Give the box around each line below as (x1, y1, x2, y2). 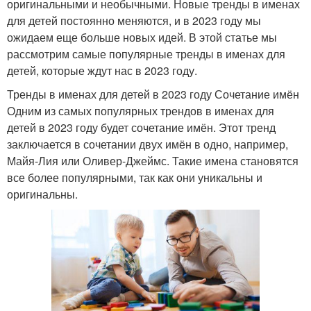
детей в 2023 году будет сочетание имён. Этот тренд (7, 119, 276, 135)
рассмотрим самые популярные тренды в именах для (7, 45, 285, 62)
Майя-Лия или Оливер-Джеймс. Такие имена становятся (7, 152, 299, 169)
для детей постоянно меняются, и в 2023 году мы (7, 12, 261, 28)
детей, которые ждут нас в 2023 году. (7, 62, 197, 78)
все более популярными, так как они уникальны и (7, 169, 262, 185)
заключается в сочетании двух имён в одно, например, (7, 135, 288, 152)
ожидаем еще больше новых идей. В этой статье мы (7, 28, 277, 45)
